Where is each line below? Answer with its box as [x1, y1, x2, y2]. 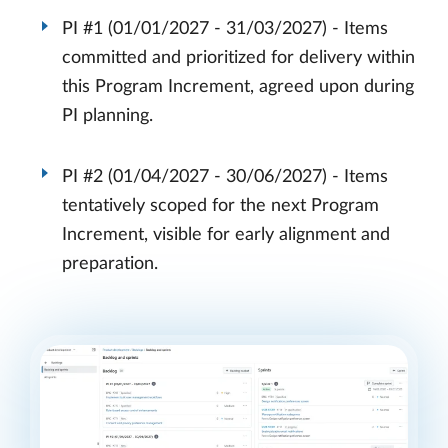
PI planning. [62, 107, 153, 126]
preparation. [62, 254, 158, 273]
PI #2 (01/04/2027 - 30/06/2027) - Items [62, 167, 388, 186]
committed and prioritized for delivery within [62, 49, 415, 68]
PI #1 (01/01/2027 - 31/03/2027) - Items [62, 20, 388, 39]
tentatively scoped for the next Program [62, 196, 379, 215]
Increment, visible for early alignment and [62, 225, 390, 244]
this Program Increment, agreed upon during [62, 78, 414, 97]
